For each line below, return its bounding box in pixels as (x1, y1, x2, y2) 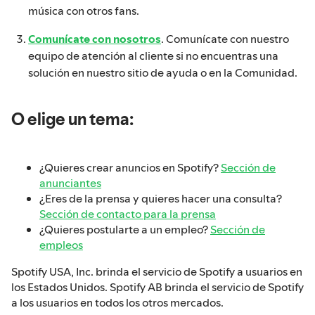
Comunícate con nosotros (28, 30, 161, 46)
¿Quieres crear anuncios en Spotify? (39, 160, 221, 176)
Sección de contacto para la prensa (39, 206, 216, 222)
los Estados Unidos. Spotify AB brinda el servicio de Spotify (11, 279, 304, 295)
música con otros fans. (28, 2, 139, 18)
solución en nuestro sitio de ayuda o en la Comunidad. (28, 64, 297, 80)
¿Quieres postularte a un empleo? (39, 221, 210, 238)
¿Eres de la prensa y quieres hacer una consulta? (39, 191, 282, 207)
